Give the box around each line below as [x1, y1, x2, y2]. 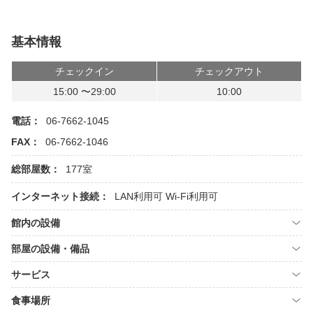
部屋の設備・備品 [11, 243, 89, 254]
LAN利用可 [115, 191, 163, 202]
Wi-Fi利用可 [166, 191, 218, 202]
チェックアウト [195, 66, 263, 77]
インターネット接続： [11, 191, 109, 202]
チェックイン [54, 66, 114, 77]
